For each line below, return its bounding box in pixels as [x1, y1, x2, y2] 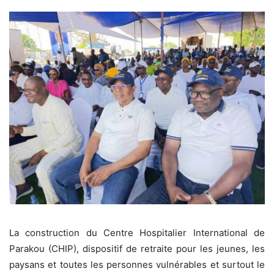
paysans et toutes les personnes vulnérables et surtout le [9, 259, 265, 271]
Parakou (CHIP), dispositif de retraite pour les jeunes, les [9, 243, 265, 255]
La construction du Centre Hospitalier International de [9, 227, 265, 239]
